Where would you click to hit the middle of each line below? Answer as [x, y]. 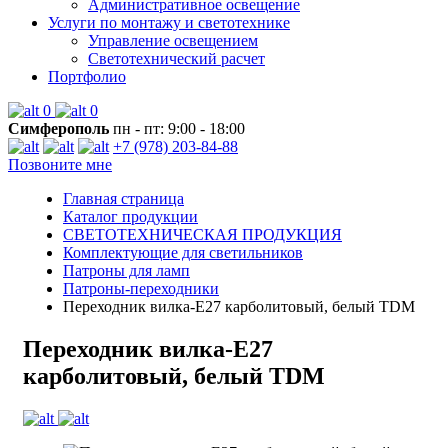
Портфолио [87, 76]
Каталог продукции [130, 216]
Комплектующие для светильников [183, 252]
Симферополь [58, 128]
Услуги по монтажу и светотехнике [169, 22]
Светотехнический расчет [176, 58]
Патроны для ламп [126, 270]
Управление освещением [173, 40]
